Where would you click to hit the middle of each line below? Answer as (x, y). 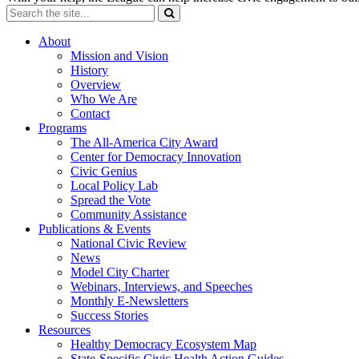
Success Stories (109, 316)
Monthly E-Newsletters (129, 301)
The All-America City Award (144, 143)
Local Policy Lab (114, 186)
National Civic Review (129, 244)
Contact (90, 114)
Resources (65, 330)
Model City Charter (120, 272)
